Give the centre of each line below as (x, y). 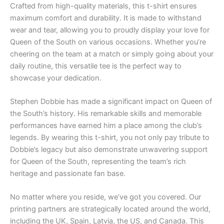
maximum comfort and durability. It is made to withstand (106, 18)
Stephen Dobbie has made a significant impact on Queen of (111, 101)
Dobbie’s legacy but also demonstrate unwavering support (109, 149)
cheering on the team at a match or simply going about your (112, 54)
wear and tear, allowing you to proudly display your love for (110, 30)
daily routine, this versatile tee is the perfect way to (96, 66)
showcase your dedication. (56, 78)
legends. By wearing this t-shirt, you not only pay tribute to (110, 137)
